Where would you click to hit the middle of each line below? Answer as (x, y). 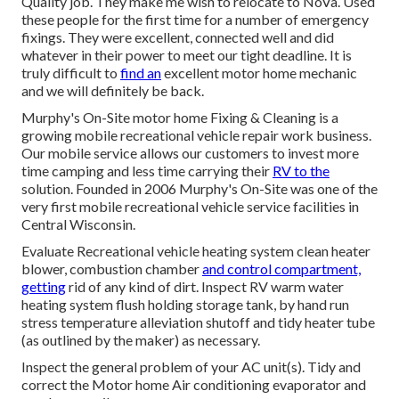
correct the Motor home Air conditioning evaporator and (194, 385)
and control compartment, (281, 269)
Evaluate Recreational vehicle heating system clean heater (196, 251)
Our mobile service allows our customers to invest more (190, 153)
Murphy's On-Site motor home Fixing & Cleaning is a (180, 118)
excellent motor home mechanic (259, 73)
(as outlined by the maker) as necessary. (141, 340)
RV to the (301, 171)
